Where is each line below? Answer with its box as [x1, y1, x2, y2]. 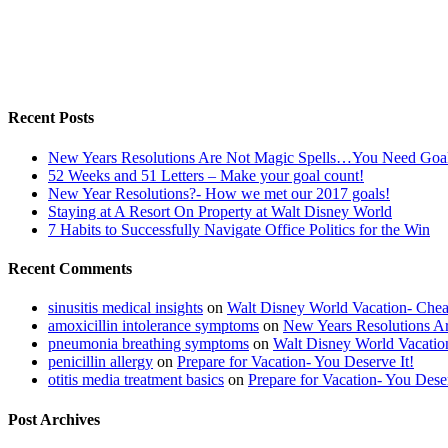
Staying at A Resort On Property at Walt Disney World [48, 202, 392, 220]
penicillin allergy [48, 353, 153, 371]
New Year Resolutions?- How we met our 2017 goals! [48, 184, 390, 202]
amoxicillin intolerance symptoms [48, 317, 259, 335]
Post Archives [8, 410, 100, 428]
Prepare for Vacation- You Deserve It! [177, 353, 414, 371]
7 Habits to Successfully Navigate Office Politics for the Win [48, 220, 430, 238]
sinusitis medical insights [48, 299, 203, 317]
